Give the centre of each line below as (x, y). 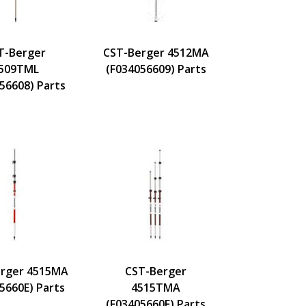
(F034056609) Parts (156, 69)
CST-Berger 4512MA (156, 52)
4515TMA (156, 287)
